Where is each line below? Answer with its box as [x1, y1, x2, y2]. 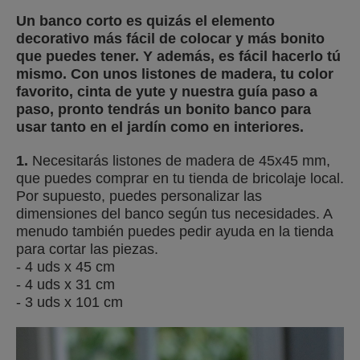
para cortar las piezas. [16, 241, 158, 257]
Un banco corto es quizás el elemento [16, 13, 275, 29]
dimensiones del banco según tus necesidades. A [16, 206, 332, 222]
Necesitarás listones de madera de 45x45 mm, [28, 153, 330, 169]
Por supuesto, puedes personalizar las [16, 188, 262, 204]
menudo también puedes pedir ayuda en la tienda [16, 223, 333, 239]
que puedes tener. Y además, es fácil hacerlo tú [16, 48, 341, 64]
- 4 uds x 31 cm [16, 276, 115, 292]
